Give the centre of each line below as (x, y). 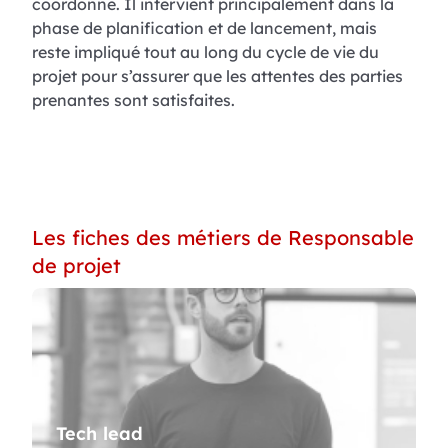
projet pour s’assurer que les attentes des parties (217, 75)
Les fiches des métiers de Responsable (223, 237)
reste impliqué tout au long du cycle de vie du (205, 51)
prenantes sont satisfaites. (133, 99)
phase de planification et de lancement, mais (204, 27)
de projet (76, 265)
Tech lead (99, 433)
